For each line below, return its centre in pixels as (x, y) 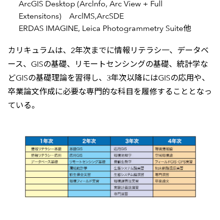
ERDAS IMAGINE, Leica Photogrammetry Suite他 (105, 28)
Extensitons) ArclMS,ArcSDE (71, 16)
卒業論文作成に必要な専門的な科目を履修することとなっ (110, 92)
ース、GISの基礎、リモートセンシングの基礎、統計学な (108, 64)
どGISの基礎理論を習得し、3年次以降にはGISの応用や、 (109, 78)
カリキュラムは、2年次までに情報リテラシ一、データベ (108, 51)
